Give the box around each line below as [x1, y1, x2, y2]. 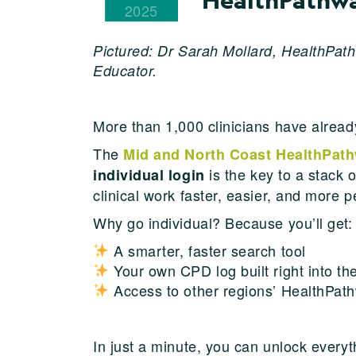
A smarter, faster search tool [109, 239, 306, 261]
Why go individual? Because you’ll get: [93, 211, 353, 233]
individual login [93, 164, 205, 185]
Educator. [93, 60, 157, 80]
